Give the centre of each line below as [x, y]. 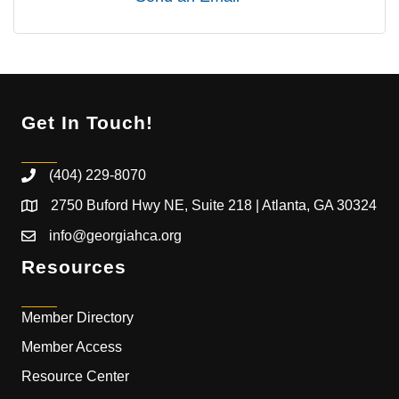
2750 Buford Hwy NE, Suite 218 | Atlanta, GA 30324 [214, 206]
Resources [74, 267]
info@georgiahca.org [115, 236]
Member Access [72, 347]
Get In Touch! [87, 123]
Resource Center [75, 377]
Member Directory [77, 318]
